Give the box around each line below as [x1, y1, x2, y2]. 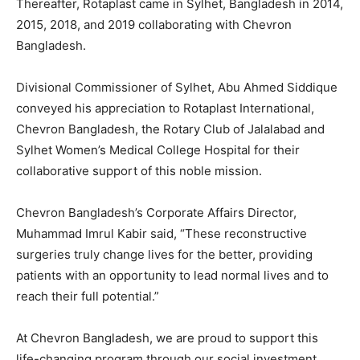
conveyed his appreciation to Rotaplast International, [16, 100, 314, 117]
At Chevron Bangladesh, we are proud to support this [16, 330, 318, 346]
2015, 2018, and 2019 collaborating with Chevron [16, 17, 292, 33]
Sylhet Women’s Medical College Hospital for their [16, 142, 300, 158]
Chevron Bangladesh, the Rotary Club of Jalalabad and [16, 121, 325, 137]
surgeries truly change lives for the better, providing [16, 247, 313, 263]
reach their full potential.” [16, 288, 159, 305]
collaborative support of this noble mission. [16, 163, 262, 179]
